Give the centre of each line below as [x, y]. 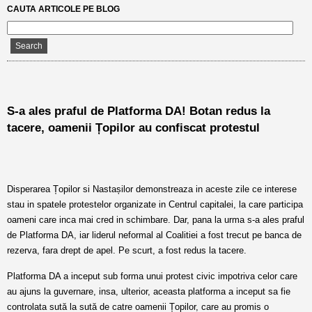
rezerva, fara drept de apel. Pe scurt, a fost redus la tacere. [127, 250]
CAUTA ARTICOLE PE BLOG [63, 9]
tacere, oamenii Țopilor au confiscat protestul [133, 128]
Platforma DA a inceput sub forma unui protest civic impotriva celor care [152, 276]
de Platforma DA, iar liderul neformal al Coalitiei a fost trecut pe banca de [154, 235]
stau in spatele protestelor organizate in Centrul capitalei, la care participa [155, 204]
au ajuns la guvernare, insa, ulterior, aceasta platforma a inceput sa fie [149, 291]
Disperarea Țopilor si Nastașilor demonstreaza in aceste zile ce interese [152, 189]
